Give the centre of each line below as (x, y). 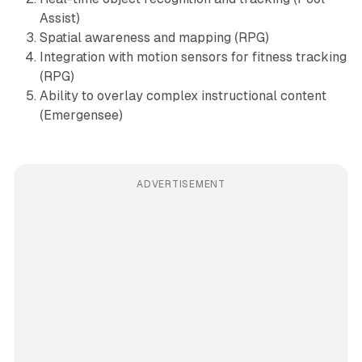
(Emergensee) (81, 115)
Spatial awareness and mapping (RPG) (154, 37)
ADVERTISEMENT (181, 184)
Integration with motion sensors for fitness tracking (193, 57)
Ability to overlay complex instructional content (183, 95)
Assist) (59, 18)
